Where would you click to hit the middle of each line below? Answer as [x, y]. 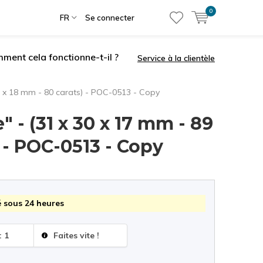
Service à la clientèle [176, 58]
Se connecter [110, 18]
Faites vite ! [75, 235]
